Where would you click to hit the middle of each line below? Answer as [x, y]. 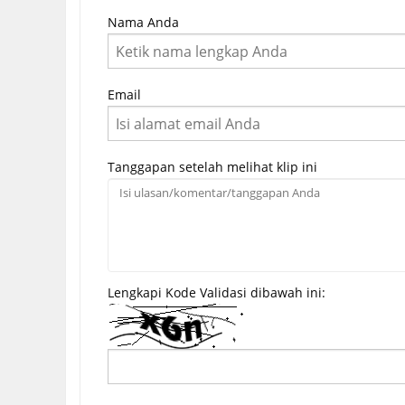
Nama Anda [143, 23]
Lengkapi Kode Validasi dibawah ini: [217, 293]
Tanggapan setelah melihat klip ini [212, 167]
